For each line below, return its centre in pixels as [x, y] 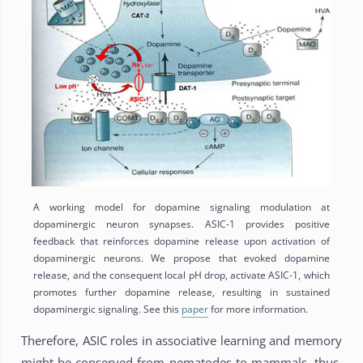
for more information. [258, 310]
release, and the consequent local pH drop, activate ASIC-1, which [181, 275]
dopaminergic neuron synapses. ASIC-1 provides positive [181, 224]
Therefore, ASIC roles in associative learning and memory [181, 341]
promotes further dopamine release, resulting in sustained [181, 293]
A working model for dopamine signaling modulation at [181, 207]
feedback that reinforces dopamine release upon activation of [181, 241]
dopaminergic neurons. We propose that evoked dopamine [181, 258]
